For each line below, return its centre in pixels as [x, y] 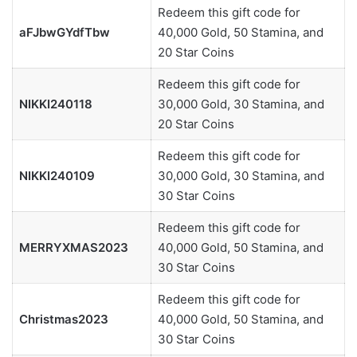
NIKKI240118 [55, 104]
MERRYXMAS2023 [73, 248]
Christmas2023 [63, 320]
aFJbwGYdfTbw [64, 33]
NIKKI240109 [57, 176]
